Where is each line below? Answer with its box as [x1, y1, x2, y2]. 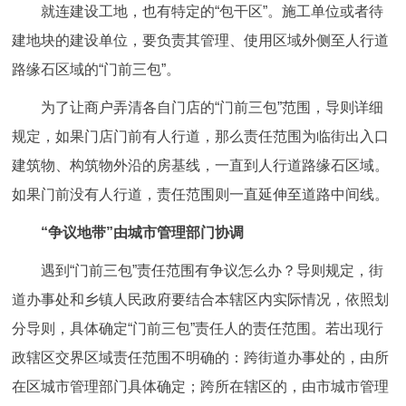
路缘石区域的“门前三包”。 [12, 62, 181, 78]
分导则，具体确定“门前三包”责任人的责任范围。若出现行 [12, 321, 384, 337]
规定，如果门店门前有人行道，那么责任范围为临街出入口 [12, 129, 390, 145]
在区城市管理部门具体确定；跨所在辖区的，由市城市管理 [12, 379, 390, 395]
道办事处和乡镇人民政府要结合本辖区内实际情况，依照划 [12, 292, 390, 308]
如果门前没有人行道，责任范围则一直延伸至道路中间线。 [12, 187, 390, 203]
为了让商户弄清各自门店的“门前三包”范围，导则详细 [41, 100, 384, 116]
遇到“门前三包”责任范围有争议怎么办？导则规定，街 [41, 263, 384, 279]
